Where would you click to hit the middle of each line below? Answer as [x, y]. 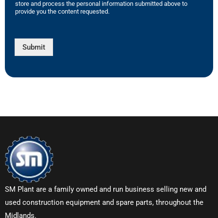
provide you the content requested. [62, 11]
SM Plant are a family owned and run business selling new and [106, 189]
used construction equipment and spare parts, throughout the [104, 202]
